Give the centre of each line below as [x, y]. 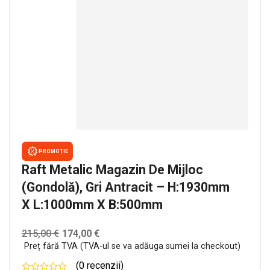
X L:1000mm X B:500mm [92, 205]
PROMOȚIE [53, 151]
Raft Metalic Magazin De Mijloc [112, 170]
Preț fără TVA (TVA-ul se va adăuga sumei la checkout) [132, 246]
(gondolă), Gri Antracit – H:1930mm [126, 187]
